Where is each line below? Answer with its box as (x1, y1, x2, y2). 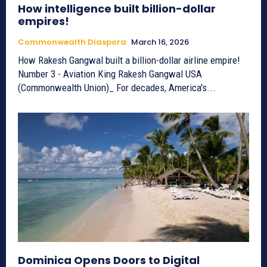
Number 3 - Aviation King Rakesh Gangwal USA (18, 67, 185, 80)
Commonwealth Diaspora (18, 36, 126, 48)
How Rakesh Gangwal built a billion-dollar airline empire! (18, 54, 243, 66)
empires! (18, 13, 69, 29)
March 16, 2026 (131, 36, 189, 48)
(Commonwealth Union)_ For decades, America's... (18, 81, 216, 94)
